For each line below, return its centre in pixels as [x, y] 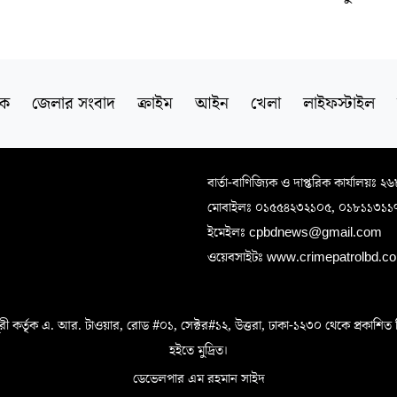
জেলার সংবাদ [73, 104]
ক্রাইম [155, 104]
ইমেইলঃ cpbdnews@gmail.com [295, 233]
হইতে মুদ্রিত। [198, 350]
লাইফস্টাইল [339, 104]
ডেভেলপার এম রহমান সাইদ [198, 379]
